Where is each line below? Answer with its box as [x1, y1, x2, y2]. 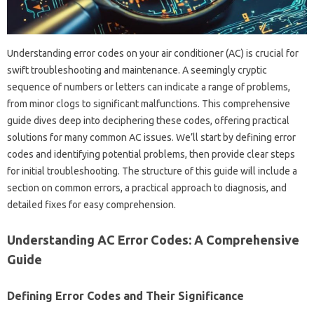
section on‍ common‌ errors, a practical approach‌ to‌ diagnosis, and [7, 182, 287, 193]
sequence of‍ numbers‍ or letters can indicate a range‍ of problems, [7, 81, 290, 93]
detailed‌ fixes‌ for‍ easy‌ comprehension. [7, 198, 176, 210]
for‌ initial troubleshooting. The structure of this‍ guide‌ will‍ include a [7, 165, 297, 177]
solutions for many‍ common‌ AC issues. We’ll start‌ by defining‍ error [7, 131, 296, 143]
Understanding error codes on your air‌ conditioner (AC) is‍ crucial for [7, 47, 299, 59]
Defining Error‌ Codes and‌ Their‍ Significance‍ [7, 289, 244, 302]
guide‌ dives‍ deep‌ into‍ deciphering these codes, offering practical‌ [7, 114, 289, 126]
